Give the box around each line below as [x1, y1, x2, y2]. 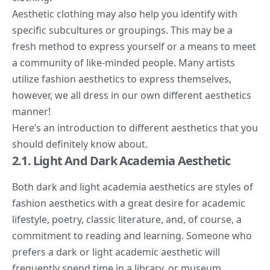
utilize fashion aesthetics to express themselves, [12, 72, 231, 86]
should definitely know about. [12, 137, 148, 151]
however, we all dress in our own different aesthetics [12, 88, 251, 102]
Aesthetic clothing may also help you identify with [12, 7, 237, 20]
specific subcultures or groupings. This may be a [12, 23, 233, 37]
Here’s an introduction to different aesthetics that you [12, 121, 258, 134]
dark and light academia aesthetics [36, 180, 195, 193]
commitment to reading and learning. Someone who [12, 228, 252, 242]
